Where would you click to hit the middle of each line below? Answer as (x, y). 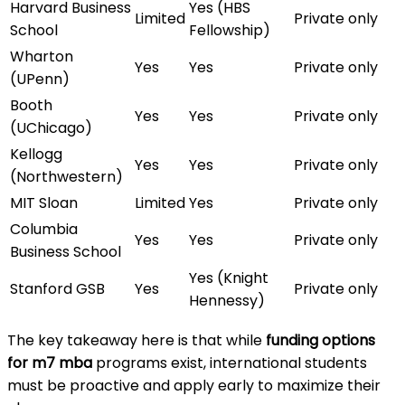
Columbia (44, 230)
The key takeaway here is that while (137, 341)
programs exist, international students (230, 363)
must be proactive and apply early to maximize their (194, 386)
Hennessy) (227, 301)
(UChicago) (51, 128)
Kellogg (36, 155)
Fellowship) (230, 31)
